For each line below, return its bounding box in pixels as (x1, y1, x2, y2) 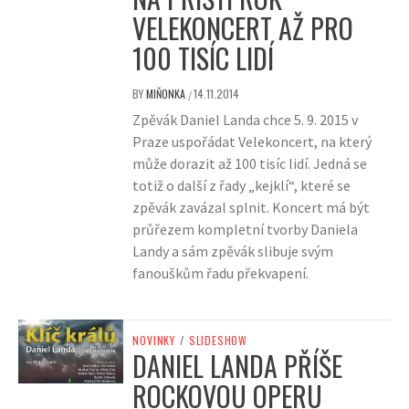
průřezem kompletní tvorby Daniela (132, 220, 359, 239)
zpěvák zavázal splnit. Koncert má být (132, 198, 371, 217)
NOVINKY (132, 332, 175, 349)
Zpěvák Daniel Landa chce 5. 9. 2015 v (132, 110, 359, 130)
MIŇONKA (146, 86, 189, 102)
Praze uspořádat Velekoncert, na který (132, 132, 372, 152)
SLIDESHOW (188, 332, 248, 349)
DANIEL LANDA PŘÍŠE (132, 345, 343, 387)
